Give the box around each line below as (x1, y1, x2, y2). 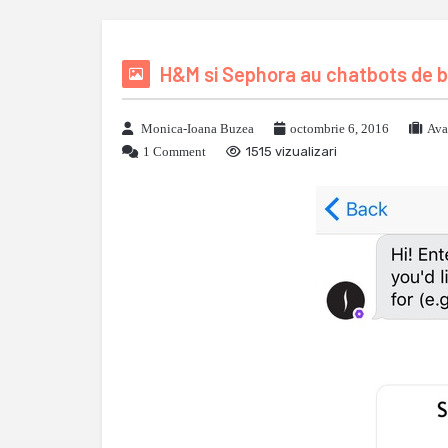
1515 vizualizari (246, 144, 337, 159)
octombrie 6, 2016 (290, 121, 389, 136)
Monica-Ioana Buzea (141, 121, 254, 136)
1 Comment (143, 144, 206, 159)
